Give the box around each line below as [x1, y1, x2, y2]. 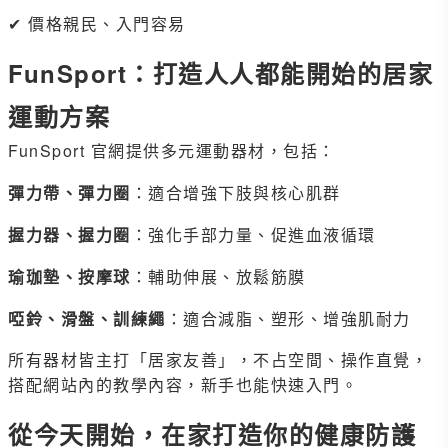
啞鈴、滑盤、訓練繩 [8, 306, 166, 330]
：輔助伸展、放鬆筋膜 [130, 264, 306, 288]
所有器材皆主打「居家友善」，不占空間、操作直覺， [8, 347, 428, 371]
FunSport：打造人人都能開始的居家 [8, 55, 433, 90]
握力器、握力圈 [8, 222, 131, 246]
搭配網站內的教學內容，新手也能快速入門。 [8, 372, 358, 396]
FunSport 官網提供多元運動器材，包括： [8, 138, 336, 162]
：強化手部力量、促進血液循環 [130, 222, 376, 246]
